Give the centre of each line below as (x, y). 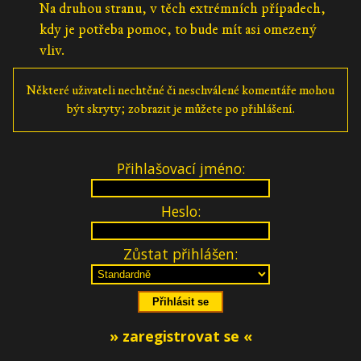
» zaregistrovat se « (180, 336)
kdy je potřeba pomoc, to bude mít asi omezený (178, 29)
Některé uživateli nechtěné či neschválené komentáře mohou (180, 90)
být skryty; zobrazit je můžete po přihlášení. (180, 108)
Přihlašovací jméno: (180, 168)
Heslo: (180, 211)
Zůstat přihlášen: (180, 253)
